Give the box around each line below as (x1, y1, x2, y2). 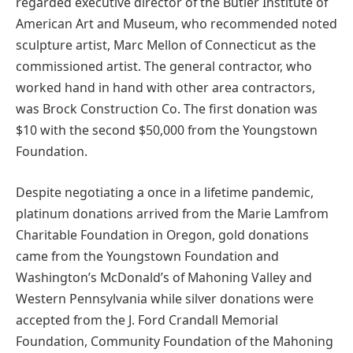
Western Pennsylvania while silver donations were (16, 289, 314, 307)
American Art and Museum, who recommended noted (16, 15, 337, 33)
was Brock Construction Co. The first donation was (16, 100, 318, 118)
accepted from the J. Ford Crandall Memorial (16, 310, 278, 329)
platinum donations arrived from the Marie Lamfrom (16, 204, 329, 222)
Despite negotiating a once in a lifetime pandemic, (16, 183, 314, 201)
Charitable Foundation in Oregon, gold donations (16, 225, 309, 243)
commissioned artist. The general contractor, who (16, 58, 312, 76)
